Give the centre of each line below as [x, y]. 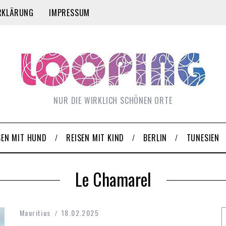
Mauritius [35, 213]
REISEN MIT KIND [95, 138]
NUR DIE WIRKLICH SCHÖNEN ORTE [113, 100]
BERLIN [155, 138]
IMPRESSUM [70, 13]
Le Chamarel [113, 179]
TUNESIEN [203, 138]
